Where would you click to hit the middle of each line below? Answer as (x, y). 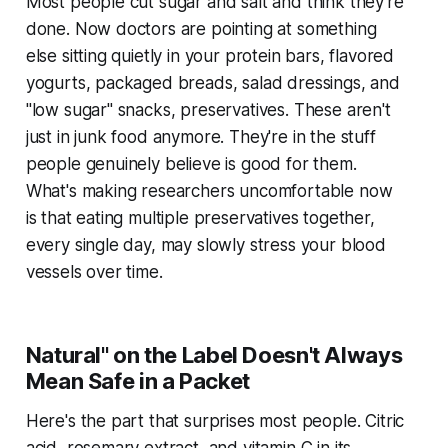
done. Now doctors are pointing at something (201, 29)
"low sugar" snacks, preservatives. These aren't (208, 110)
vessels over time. (94, 272)
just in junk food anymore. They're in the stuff (200, 137)
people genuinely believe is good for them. (191, 164)
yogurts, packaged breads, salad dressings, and (212, 83)
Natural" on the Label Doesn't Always (214, 355)
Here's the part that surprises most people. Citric (215, 421)
